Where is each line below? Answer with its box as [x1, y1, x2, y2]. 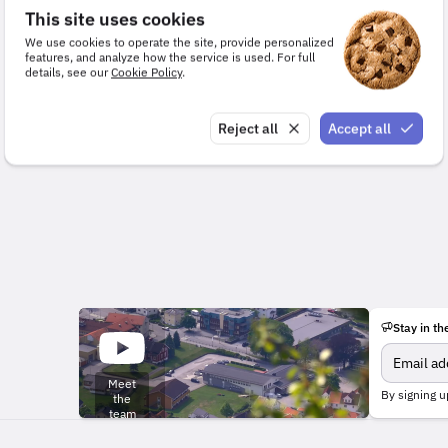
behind [103, 420, 141, 436]
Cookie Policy [111, 64, 182, 79]
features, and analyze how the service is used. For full [25, 49, 315, 64]
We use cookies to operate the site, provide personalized [25, 34, 334, 49]
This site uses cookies [25, 7, 205, 30]
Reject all [218, 119, 278, 137]
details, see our [25, 64, 111, 79]
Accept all [328, 119, 391, 137]
